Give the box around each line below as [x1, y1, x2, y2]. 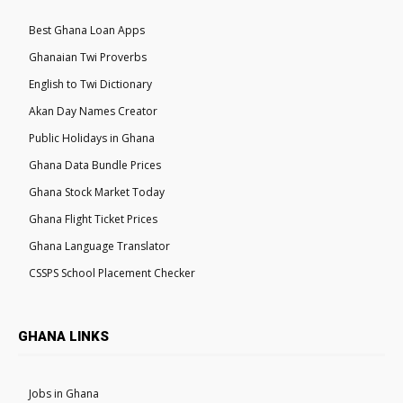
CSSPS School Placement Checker [29, 264, 195, 281]
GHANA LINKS [18, 327, 109, 345]
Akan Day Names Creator [29, 103, 157, 119]
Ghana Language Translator [29, 237, 170, 254]
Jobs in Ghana [29, 385, 99, 401]
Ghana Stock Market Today [29, 184, 165, 200]
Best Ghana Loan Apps [29, 22, 145, 38]
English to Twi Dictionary [29, 76, 152, 92]
